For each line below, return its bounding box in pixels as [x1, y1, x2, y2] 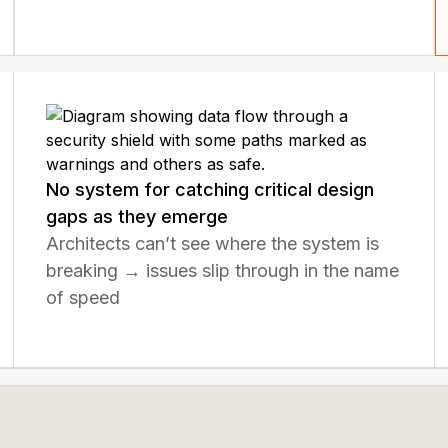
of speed [46, 287, 121, 308]
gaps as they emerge [46, 206, 229, 227]
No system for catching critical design [46, 179, 375, 200]
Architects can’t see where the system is [46, 233, 380, 254]
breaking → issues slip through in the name [46, 260, 400, 281]
